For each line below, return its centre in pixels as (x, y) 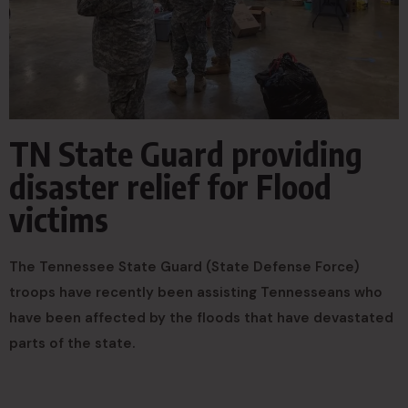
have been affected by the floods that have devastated (201, 318)
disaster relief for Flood (170, 186)
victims (59, 219)
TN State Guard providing (186, 153)
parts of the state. (72, 343)
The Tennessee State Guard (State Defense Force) (184, 267)
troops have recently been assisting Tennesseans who (196, 292)
